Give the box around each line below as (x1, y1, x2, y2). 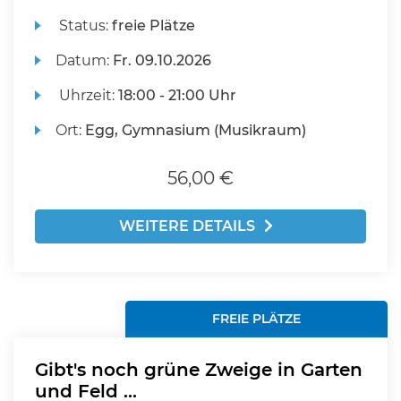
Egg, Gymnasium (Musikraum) (85, 122, 307, 139)
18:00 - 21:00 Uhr (118, 87, 237, 104)
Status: (55, 17, 113, 34)
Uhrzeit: (55, 87, 119, 104)
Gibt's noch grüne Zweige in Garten (35, 359, 363, 380)
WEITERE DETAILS (119, 218, 255, 235)
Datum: (55, 52, 114, 69)
